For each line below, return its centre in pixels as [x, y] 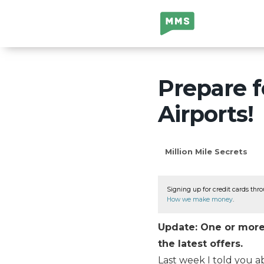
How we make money [200, 199]
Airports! [206, 114]
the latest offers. [200, 244]
